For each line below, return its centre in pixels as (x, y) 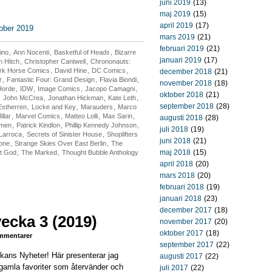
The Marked (39, 152)
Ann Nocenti (31, 52)
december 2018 (186, 72)
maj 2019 (175, 14)
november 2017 (186, 222)
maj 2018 (175, 152)
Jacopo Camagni (110, 89)
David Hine (71, 70)
